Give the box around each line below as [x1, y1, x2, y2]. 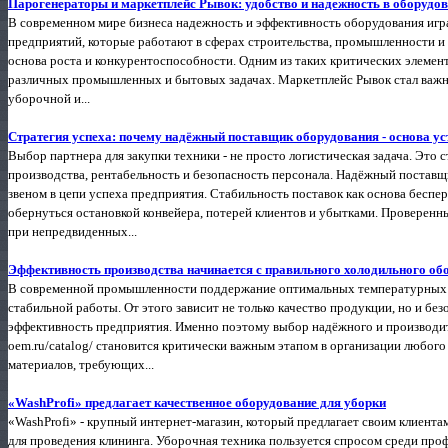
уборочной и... [8, 90, 90, 106]
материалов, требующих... [8, 356, 154, 372]
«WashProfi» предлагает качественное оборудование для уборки [8, 394, 386, 410]
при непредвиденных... [8, 223, 137, 239]
